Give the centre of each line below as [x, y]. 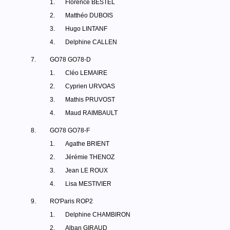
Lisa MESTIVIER [88, 184]
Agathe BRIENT [87, 144]
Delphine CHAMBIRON [98, 215]
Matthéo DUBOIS [89, 15]
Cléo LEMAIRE [86, 73]
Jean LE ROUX [87, 170]
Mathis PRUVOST [90, 100]
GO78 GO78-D [70, 60]
